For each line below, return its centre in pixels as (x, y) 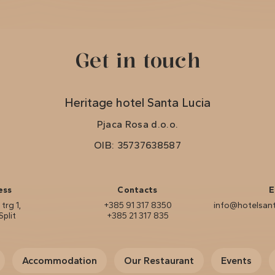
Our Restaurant (159, 260)
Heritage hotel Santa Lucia (137, 102)
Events (236, 260)
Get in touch (137, 60)
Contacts (137, 190)
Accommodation (60, 260)
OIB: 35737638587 (137, 145)
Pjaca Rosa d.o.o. (137, 124)
